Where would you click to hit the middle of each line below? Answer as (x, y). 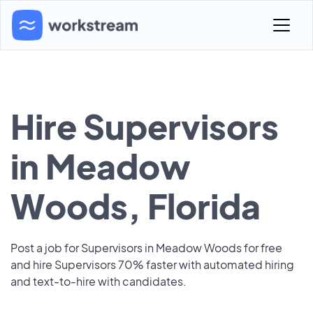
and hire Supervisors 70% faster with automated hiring (152, 264)
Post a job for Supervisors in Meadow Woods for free (146, 248)
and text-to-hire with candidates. (99, 281)
